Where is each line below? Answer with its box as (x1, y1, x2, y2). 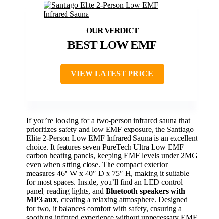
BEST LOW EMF (67, 38, 156, 51)
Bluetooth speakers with (106, 186, 185, 195)
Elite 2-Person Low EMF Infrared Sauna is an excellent (26, 133, 197, 142)
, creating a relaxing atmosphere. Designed (57, 195, 188, 204)
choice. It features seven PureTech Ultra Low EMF (26, 142, 184, 151)
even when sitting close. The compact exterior (26, 160, 168, 169)
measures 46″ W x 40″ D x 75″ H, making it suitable (26, 169, 189, 177)
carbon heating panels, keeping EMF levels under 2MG (26, 151, 197, 160)
